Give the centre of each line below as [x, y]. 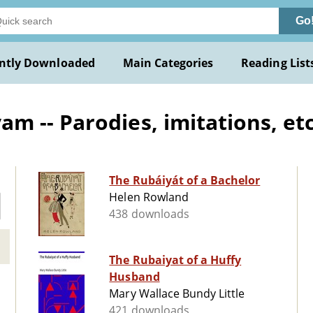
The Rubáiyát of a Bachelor [185, 181]
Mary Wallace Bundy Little [177, 294]
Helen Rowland [149, 197]
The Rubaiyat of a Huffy [175, 260]
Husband [134, 277]
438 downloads [149, 214]
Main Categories [168, 63]
